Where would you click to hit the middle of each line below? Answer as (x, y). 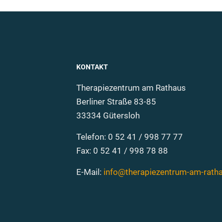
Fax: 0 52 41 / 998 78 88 (122, 150)
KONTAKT (92, 67)
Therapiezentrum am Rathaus (131, 87)
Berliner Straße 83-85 (116, 101)
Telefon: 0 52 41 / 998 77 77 (130, 137)
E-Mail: (90, 172)
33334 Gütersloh (108, 115)
